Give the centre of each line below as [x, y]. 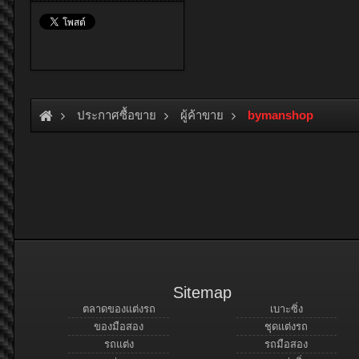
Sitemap [202, 293]
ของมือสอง [119, 327]
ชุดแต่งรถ [286, 327]
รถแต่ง [119, 345]
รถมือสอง [286, 345]
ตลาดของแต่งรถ [119, 309]
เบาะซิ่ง [286, 309]
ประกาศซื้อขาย [117, 115]
